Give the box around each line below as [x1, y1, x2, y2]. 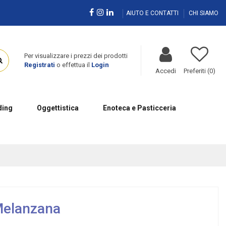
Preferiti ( [183, 67, 209, 75]
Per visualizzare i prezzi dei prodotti [24, 52, 128, 60]
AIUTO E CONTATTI [126, 9, 180, 17]
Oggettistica [36, 103, 79, 112]
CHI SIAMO [189, 9, 218, 17]
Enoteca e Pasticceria [102, 103, 176, 112]
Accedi [155, 67, 176, 75]
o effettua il [54, 61, 91, 69]
